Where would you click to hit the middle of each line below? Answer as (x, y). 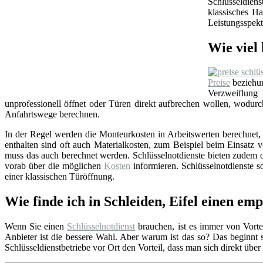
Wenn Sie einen (36, 227)
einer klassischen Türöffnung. (60, 177)
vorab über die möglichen (54, 166)
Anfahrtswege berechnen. (52, 114)
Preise (219, 83)
